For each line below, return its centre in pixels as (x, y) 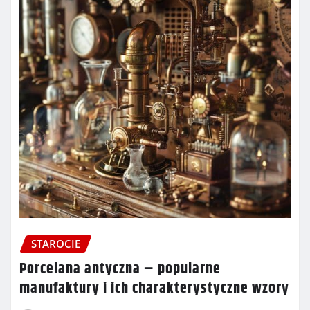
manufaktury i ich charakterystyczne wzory (154, 288)
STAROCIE (56, 244)
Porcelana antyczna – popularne (120, 269)
